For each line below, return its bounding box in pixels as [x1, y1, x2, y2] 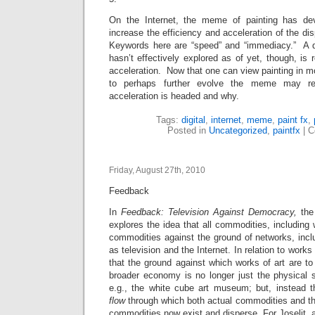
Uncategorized [208, 125, 267, 136]
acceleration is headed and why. [109, 91, 239, 102]
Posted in [167, 125, 209, 136]
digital [181, 115, 205, 126]
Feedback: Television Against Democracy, [121, 207, 301, 218]
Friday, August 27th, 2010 [109, 165, 205, 176]
